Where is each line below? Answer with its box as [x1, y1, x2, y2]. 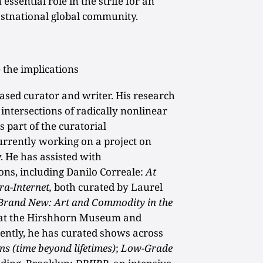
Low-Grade [119, 241, 173, 255]
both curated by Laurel [52, 180, 163, 194]
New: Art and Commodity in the [28, 195, 173, 209]
